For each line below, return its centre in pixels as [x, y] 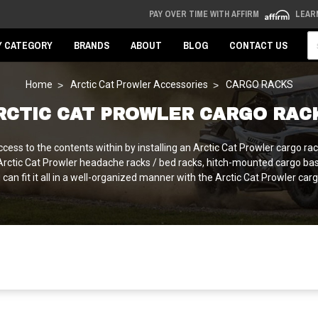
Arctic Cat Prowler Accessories [139, 84]
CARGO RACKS [259, 84]
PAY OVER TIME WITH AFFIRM [205, 14]
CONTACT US [258, 45]
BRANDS [92, 45]
